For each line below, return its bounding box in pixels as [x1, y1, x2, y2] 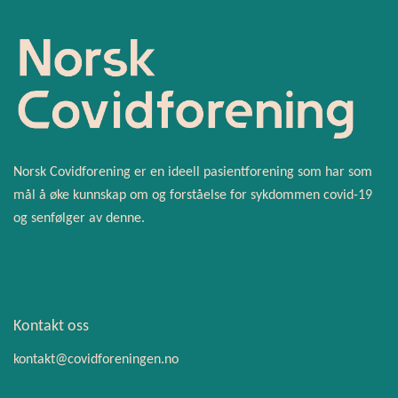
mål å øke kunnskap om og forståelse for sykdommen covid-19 [13, 187, 372, 203]
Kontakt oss [13, 317, 89, 335]
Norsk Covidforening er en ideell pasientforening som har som [13, 164, 372, 179]
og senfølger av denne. [13, 211, 145, 226]
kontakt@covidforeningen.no [13, 352, 179, 367]
